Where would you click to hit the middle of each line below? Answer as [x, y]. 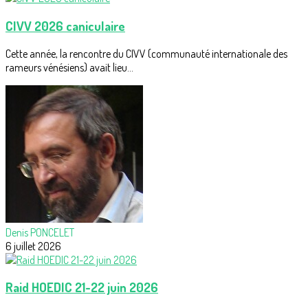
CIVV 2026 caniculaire [65, 25]
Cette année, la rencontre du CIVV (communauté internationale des [146, 53]
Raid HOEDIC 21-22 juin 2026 [82, 287]
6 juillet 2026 [33, 246]
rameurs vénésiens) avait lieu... [69, 67]
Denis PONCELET [40, 232]
